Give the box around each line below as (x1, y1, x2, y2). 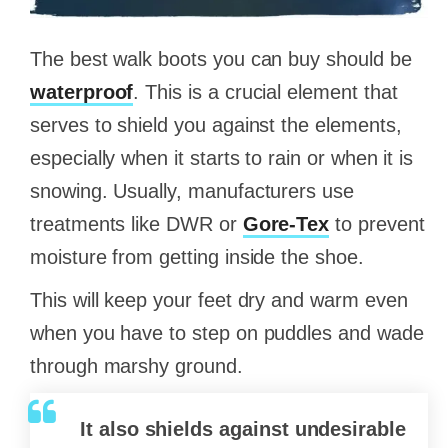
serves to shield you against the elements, (30, 114, 402, 137)
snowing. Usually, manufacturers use (30, 180, 354, 203)
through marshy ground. (30, 355, 243, 378)
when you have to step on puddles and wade (30, 322, 424, 345)
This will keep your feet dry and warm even (30, 289, 408, 312)
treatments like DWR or (30, 213, 243, 236)
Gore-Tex (242, 213, 330, 236)
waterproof (30, 81, 134, 104)
